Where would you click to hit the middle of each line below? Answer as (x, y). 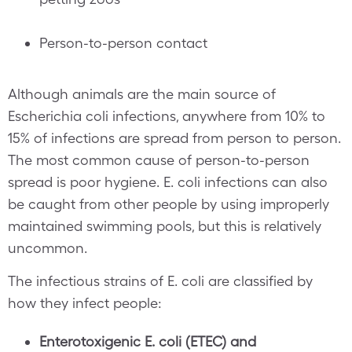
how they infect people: (85, 303)
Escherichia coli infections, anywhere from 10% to (167, 116)
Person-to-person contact (123, 43)
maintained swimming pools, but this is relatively (165, 226)
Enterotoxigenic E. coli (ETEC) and (148, 341)
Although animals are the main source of (142, 94)
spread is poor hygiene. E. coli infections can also (168, 182)
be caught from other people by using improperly (169, 204)
